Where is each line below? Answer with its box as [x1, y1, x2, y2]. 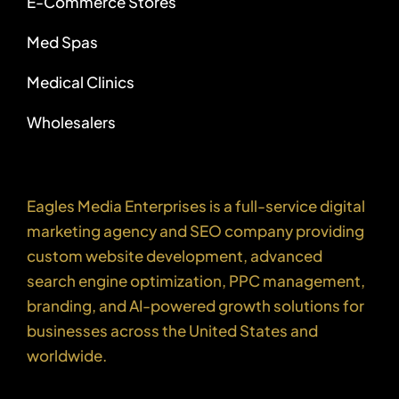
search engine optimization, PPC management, [26, 271, 365, 291]
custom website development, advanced [26, 246, 322, 266]
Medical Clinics [26, 72, 134, 93]
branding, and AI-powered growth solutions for [26, 296, 364, 316]
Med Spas [26, 32, 98, 53]
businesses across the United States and [26, 321, 318, 341]
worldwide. [26, 346, 107, 366]
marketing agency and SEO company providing [26, 221, 364, 241]
